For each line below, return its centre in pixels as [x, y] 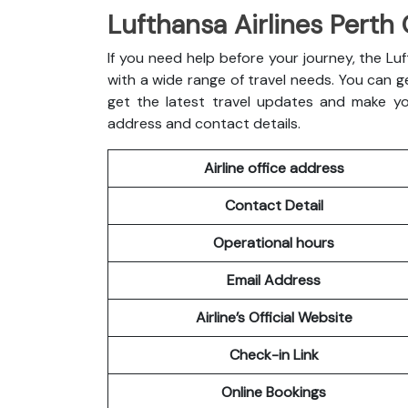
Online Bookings [274, 392]
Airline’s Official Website [274, 317]
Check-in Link [274, 354]
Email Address [274, 280]
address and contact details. [204, 123]
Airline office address [274, 168]
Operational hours [274, 242]
